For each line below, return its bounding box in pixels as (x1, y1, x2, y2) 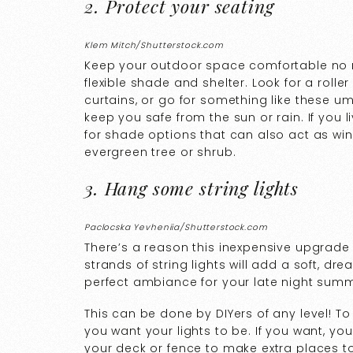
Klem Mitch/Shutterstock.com (84, 39, 224, 52)
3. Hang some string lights (84, 175, 299, 200)
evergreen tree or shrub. (84, 143, 236, 160)
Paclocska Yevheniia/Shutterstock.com (84, 221, 268, 234)
